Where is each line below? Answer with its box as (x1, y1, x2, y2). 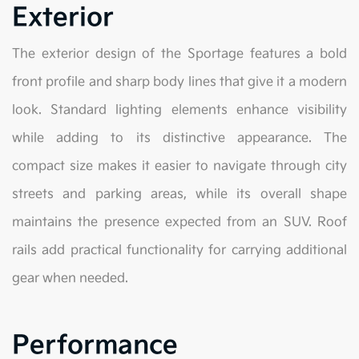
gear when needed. (12, 271, 128, 287)
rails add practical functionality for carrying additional (12, 243, 347, 259)
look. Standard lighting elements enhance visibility (12, 103, 347, 119)
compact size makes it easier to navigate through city (12, 159, 347, 175)
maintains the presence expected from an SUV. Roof (12, 215, 347, 231)
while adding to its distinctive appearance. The (12, 131, 347, 147)
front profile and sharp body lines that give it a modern (12, 75, 347, 91)
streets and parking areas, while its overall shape (12, 187, 347, 203)
